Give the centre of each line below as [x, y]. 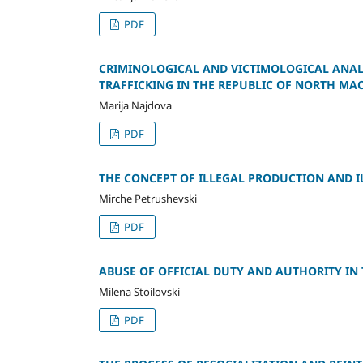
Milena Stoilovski [139, 291]
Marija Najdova [135, 105]
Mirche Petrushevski [148, 198]
